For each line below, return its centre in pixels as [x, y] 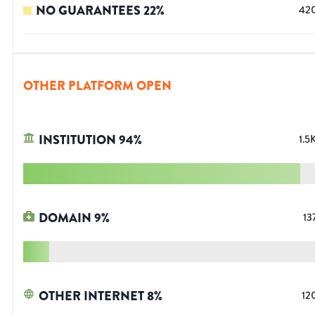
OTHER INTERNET [91, 296]
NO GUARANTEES [88, 11]
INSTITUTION [77, 140]
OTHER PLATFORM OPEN [97, 86]
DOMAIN [65, 218]
